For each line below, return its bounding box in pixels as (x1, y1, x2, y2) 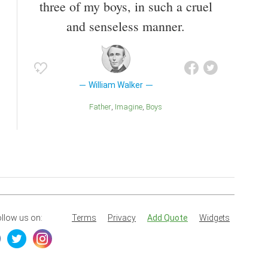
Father (93, 102, 111, 112)
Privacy (108, 213, 136, 223)
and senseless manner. (66, 17, 185, 35)
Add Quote (147, 213, 188, 223)
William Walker (89, 80, 144, 90)
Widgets (199, 213, 230, 223)
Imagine (117, 102, 142, 112)
